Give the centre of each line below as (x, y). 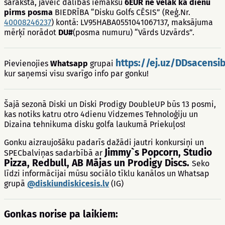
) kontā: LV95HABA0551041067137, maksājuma (132, 22)
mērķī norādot (31, 32)
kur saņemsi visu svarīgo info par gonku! (76, 74)
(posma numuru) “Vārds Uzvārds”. (135, 32)
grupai (102, 64)
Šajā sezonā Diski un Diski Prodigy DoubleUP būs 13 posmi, (110, 104)
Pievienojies (27, 64)
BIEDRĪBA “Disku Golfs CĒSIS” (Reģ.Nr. (123, 12)
